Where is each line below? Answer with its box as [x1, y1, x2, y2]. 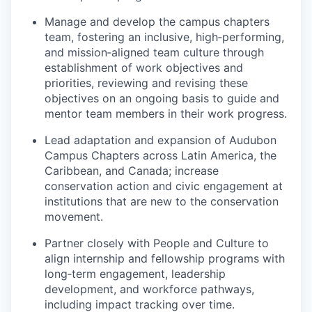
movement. [45, 210, 103, 224]
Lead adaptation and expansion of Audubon [45, 133, 276, 147]
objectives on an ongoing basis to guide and [45, 91, 279, 105]
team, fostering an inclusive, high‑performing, [45, 30, 284, 44]
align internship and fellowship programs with [45, 251, 285, 265]
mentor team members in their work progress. [45, 107, 287, 120]
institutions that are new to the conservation [45, 194, 279, 208]
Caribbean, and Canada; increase [45, 164, 219, 178]
